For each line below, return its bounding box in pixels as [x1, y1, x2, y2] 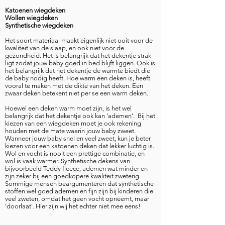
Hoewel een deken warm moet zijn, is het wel [5, 104, 132, 112]
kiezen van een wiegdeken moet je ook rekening [5, 120, 141, 127]
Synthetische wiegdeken [5, 22, 73, 29]
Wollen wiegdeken [5, 14, 58, 22]
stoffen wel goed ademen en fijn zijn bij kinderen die [5, 187, 153, 195]
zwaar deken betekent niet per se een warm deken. [5, 89, 148, 97]
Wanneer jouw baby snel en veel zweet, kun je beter [5, 135, 151, 142]
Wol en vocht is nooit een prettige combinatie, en [5, 150, 145, 157]
